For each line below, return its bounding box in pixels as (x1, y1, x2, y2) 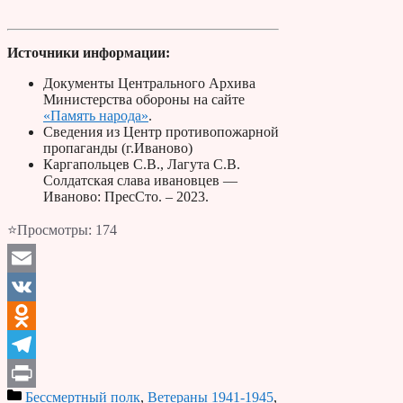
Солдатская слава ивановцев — (43, 172, 237, 188)
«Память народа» (43, 107, 148, 123)
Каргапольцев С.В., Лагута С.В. (43, 156, 240, 172)
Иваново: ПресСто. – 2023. (43, 188, 209, 204)
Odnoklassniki (7, 336, 89, 352)
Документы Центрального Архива (43, 75, 255, 91)
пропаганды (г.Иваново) (43, 139, 193, 156)
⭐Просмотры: (7, 221, 92, 237)
